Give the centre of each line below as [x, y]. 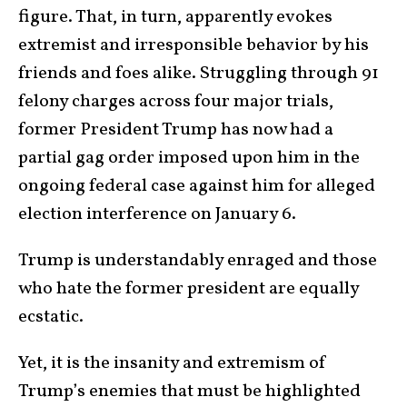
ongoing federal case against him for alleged [197, 187]
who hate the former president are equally [189, 289]
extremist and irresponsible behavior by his [194, 46]
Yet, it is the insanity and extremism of [173, 364]
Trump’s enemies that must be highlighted [189, 392]
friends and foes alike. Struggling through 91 [199, 74]
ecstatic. [51, 318]
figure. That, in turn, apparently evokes [175, 18]
